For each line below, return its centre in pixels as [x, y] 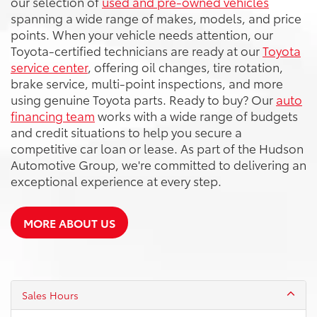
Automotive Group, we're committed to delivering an [158, 164]
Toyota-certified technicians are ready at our [137, 50]
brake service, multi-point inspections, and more [147, 82]
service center [49, 66]
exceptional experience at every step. [116, 180]
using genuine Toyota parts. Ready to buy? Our [143, 99]
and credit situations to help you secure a [126, 131]
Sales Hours [50, 295]
